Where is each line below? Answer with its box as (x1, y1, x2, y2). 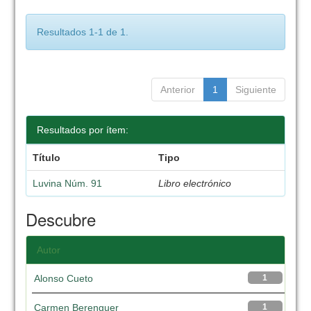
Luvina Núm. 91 (32, 178, 102, 189)
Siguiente (235, 84, 276, 95)
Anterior (160, 84, 195, 95)
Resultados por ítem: (37, 124, 129, 135)
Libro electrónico (158, 178, 231, 189)
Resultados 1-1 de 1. (37, 26, 129, 37)
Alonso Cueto (34, 273, 94, 284)
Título (32, 152, 60, 163)
